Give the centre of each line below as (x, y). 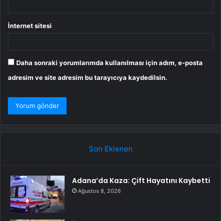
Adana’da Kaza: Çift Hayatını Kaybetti (141, 181)
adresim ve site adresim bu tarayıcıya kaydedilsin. (88, 78)
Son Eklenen (110, 149)
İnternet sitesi (30, 26)
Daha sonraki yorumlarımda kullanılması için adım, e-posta (110, 63)
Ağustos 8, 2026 (99, 191)
